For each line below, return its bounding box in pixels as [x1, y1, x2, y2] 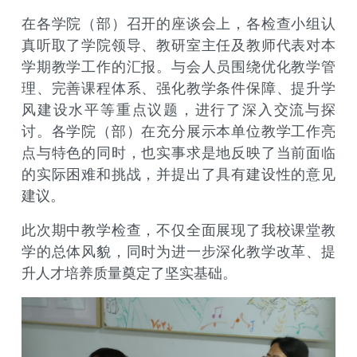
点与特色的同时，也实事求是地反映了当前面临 [22, 145, 335, 161]
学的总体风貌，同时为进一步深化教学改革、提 [22, 244, 335, 260]
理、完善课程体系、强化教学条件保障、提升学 [22, 80, 335, 96]
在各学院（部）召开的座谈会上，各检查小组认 [22, 16, 335, 32]
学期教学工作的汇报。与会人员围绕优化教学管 [22, 59, 335, 75]
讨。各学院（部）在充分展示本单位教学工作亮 [22, 124, 335, 139]
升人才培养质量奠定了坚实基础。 [22, 265, 237, 281]
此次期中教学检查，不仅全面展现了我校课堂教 [22, 222, 335, 238]
